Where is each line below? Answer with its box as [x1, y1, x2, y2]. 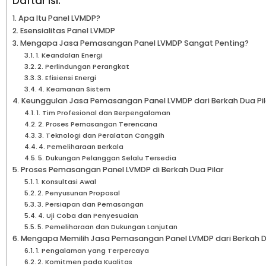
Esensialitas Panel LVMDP [20, 25, 115, 36]
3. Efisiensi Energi [37, 72, 97, 83]
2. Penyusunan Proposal [37, 188, 121, 198]
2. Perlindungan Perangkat [37, 61, 130, 71]
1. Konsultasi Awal [36, 176, 97, 186]
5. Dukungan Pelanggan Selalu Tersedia [38, 153, 177, 163]
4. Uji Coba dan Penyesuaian [38, 210, 139, 220]
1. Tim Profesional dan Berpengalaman [36, 107, 171, 118]
